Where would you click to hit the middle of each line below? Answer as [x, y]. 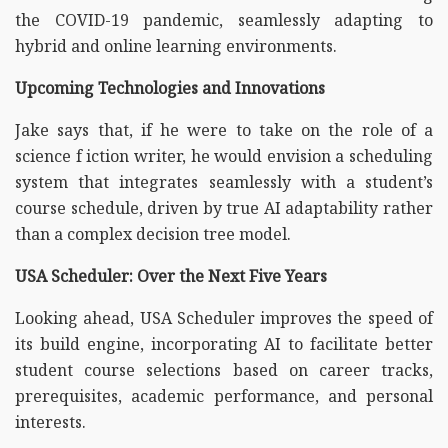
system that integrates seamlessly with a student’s [224, 181]
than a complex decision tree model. [153, 233]
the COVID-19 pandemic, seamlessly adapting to [224, 19]
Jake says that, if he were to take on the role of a [224, 129]
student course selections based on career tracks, [224, 369]
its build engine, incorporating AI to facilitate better [224, 343]
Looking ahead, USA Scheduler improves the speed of [224, 317]
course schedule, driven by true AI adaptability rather [224, 207]
